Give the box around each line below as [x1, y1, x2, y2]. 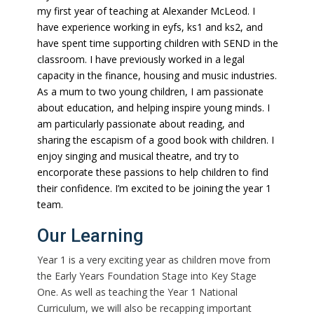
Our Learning [37, 225, 144, 247]
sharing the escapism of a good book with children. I [37, 133, 275, 147]
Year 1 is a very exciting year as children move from [37, 253, 271, 267]
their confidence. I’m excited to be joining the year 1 [37, 182, 272, 196]
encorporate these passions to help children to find [37, 165, 269, 179]
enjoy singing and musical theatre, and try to [37, 149, 240, 163]
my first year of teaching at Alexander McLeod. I [37, 4, 256, 18]
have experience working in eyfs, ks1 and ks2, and [37, 20, 264, 34]
